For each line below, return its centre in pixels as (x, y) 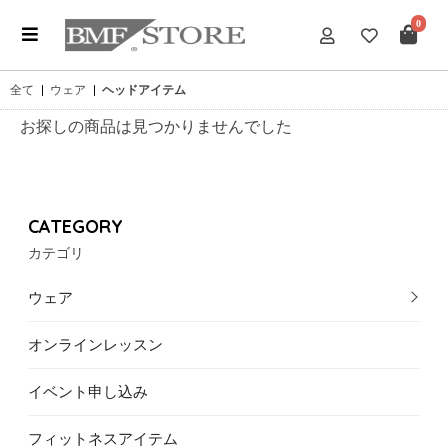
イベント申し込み (88, 391)
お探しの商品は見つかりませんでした (156, 126)
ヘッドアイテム (144, 89)
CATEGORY (75, 226)
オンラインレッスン (95, 344)
